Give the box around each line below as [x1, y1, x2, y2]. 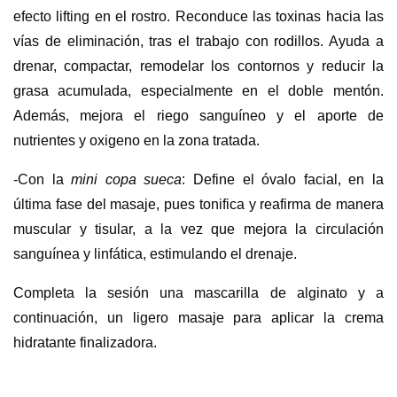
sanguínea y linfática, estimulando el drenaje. [13, 245, 301, 261]
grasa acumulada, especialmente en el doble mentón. [13, 82, 384, 98]
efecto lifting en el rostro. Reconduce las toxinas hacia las [13, 8, 384, 24]
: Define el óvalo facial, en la [182, 171, 384, 187]
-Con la [13, 171, 72, 187]
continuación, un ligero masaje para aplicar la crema [13, 309, 384, 325]
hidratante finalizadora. [13, 334, 161, 350]
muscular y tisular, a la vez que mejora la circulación [13, 221, 384, 237]
